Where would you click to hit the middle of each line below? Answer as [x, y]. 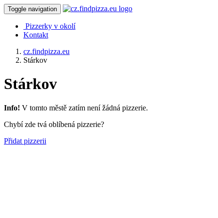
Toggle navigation [32, 9]
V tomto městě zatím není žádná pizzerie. [84, 108]
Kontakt [36, 35]
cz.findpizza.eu [46, 51]
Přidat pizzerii [25, 141]
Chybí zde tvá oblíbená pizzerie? [54, 124]
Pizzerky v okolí [50, 26]
